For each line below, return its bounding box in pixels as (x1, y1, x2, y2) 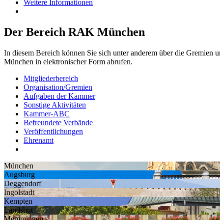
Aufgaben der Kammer (24, 92, 95, 101)
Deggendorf (4, 179, 41, 188)
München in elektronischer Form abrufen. (4, 57, 133, 66)
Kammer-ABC (24, 110, 70, 118)
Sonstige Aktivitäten (24, 101, 86, 110)
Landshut (4, 206, 33, 215)
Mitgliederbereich (24, 74, 78, 83)
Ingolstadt (4, 188, 34, 197)
